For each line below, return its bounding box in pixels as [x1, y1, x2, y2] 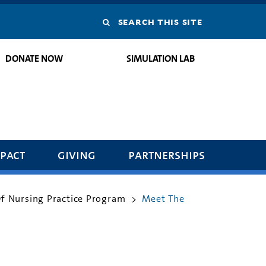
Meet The [142, 192, 185, 205]
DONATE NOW [5, 52, 64, 65]
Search [110, 15, 145, 27]
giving [58, 145, 96, 163]
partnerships [128, 145, 205, 163]
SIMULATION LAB [126, 52, 195, 65]
